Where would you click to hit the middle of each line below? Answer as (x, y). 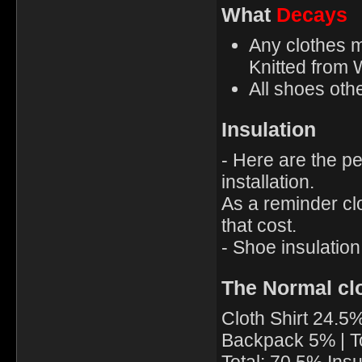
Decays (311, 15)
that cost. (259, 226)
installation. (267, 182)
